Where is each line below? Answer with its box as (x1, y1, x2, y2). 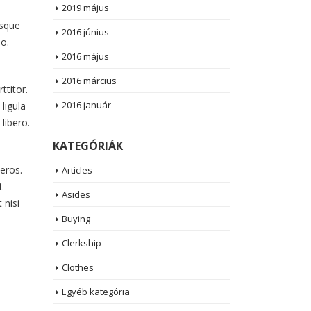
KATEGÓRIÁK (53, 138, 123, 153)
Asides (62, 188, 90, 201)
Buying (62, 212, 90, 225)
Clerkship (62, 237, 101, 249)
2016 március (62, 74, 117, 87)
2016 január (62, 99, 111, 111)
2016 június (62, 26, 109, 38)
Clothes (62, 261, 94, 274)
